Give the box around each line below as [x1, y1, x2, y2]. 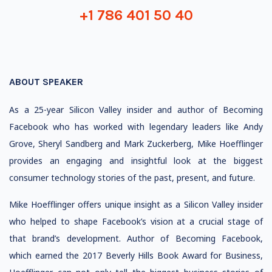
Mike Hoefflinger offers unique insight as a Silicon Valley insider [9, 199, 263, 210]
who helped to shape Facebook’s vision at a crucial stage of [9, 216, 263, 227]
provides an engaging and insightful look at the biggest [9, 155, 263, 166]
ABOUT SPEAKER [9, 76, 83, 87]
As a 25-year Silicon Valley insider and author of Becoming [9, 104, 263, 115]
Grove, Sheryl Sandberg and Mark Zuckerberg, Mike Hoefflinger [9, 138, 263, 149]
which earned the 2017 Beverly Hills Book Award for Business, [9, 250, 263, 261]
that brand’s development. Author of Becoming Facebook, [9, 233, 263, 244]
